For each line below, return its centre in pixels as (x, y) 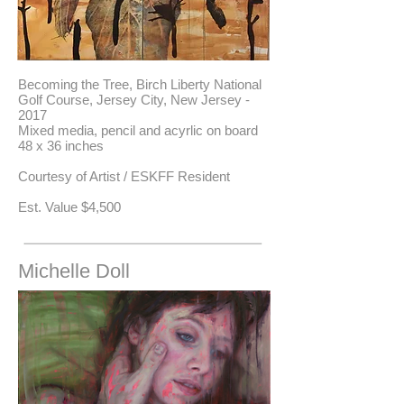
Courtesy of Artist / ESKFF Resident (124, 176)
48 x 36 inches (61, 146)
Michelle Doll (74, 271)
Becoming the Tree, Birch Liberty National (140, 84)
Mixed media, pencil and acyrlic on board (138, 130)
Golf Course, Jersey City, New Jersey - (134, 100)
